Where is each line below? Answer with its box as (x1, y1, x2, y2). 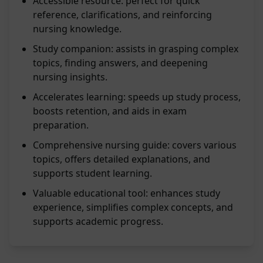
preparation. (33, 119, 89, 132)
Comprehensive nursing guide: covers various (33, 139, 237, 152)
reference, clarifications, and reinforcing (33, 8, 212, 22)
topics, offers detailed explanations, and (33, 153, 210, 166)
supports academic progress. (33, 215, 163, 228)
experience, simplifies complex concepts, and (33, 201, 233, 214)
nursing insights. (33, 70, 107, 84)
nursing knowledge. (33, 22, 122, 36)
